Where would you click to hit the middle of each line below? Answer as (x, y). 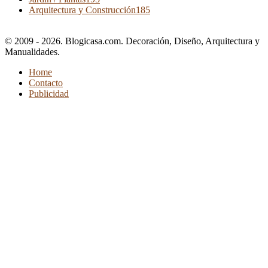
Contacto (46, 83)
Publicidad (49, 93)
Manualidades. (32, 51)
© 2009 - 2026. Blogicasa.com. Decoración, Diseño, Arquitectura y (132, 41)
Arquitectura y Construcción (82, 10)
